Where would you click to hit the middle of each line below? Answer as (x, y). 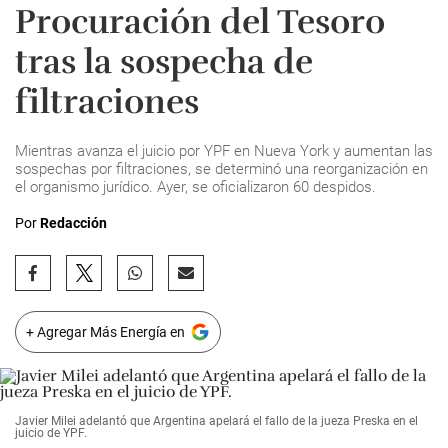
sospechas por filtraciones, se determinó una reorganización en (221, 169)
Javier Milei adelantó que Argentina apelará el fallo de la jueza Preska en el (216, 421)
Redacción (73, 223)
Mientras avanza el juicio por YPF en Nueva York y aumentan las (224, 151)
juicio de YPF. (51, 433)
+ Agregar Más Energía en (105, 332)
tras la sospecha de (164, 62)
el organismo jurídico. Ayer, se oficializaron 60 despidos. (195, 187)
